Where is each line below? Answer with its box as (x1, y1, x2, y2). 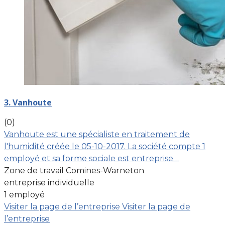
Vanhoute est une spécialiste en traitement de (4, 129, 190, 139)
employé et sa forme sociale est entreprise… (4, 153, 179, 163)
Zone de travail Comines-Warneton (4, 165, 144, 175)
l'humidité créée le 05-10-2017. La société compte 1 (4, 141, 205, 151)
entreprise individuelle (4, 177, 94, 187)
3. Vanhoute (4, 96, 52, 108)
